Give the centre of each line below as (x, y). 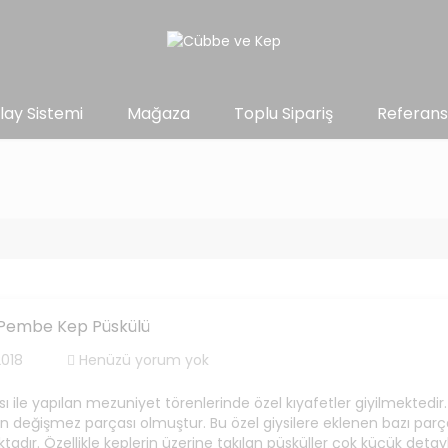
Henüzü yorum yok (142, 360)
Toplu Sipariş (283, 113)
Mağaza (158, 113)
